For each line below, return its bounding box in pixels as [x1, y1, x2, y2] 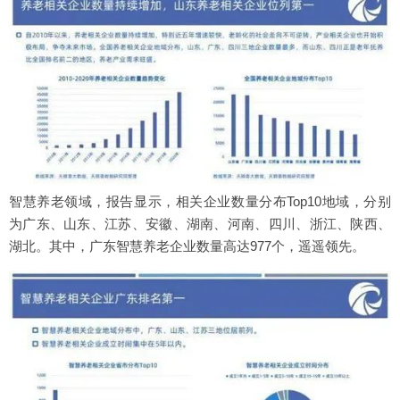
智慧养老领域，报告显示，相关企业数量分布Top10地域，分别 [9, 193, 391, 209]
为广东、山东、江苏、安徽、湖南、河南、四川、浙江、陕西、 [9, 215, 391, 231]
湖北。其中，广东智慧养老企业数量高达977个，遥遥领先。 [9, 237, 365, 254]
